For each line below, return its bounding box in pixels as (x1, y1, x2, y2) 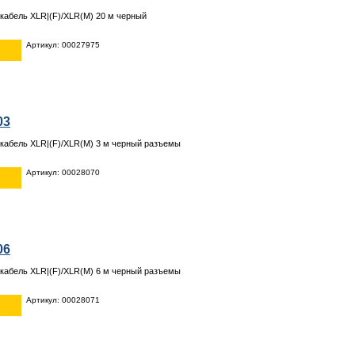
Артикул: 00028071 (26, 295, 100, 304)
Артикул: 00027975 (26, 40, 100, 49)
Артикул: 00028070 (26, 167, 100, 177)
